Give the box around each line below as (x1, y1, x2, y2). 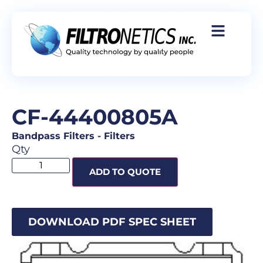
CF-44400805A (12, 104, 178, 130)
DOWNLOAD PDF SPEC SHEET (28, 215, 196, 228)
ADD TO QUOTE (89, 166, 161, 177)
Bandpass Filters (12, 130, 95, 141)
